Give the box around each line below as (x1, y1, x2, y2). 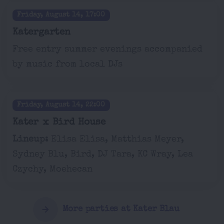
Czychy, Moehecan (12, 165, 92, 174)
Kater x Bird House (12, 118, 105, 127)
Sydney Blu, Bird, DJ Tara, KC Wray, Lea (12, 150, 193, 159)
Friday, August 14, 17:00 (17, 12, 105, 18)
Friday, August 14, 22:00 (17, 102, 105, 108)
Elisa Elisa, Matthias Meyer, (48, 135, 184, 144)
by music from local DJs (12, 60, 122, 69)
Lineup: (12, 135, 48, 144)
